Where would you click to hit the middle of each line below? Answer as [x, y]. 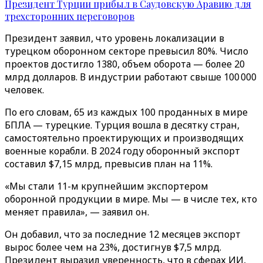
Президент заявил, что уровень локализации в [114, 38]
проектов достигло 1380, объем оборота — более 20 [125, 64]
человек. [24, 90]
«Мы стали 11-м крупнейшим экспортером [107, 186]
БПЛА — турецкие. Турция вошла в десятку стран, [122, 125]
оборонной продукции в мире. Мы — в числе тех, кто [131, 199]
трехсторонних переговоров [70, 16]
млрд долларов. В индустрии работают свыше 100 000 [131, 77]
